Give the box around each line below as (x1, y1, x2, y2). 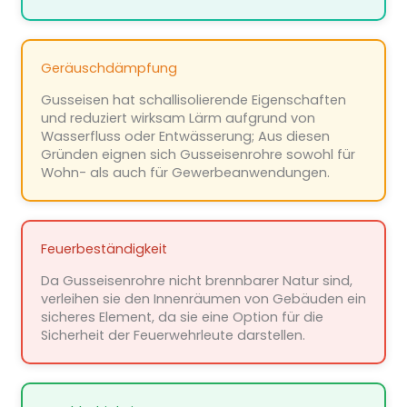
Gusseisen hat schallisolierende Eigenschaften (40, 91, 346, 110)
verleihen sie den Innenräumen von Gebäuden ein (40, 290, 366, 309)
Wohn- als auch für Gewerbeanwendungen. (40, 164, 330, 183)
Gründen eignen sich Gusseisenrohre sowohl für (40, 145, 355, 164)
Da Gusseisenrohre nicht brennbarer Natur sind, (40, 272, 352, 291)
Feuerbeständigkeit (40, 240, 167, 259)
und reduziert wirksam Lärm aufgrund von (40, 109, 315, 128)
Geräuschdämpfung (40, 59, 177, 78)
